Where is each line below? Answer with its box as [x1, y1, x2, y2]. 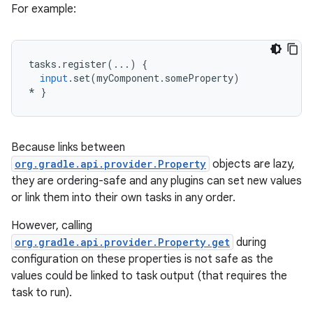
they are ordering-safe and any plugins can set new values [11, 174, 302, 188]
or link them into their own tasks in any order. [11, 191, 235, 205]
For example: [11, 2, 76, 16]
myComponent [96, 71, 159, 85]
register [62, 57, 107, 71]
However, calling [11, 219, 92, 233]
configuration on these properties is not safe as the [11, 252, 273, 266]
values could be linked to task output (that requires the [11, 269, 287, 283]
